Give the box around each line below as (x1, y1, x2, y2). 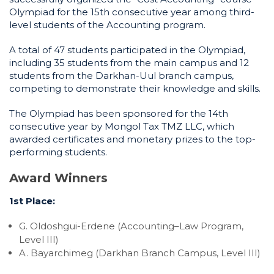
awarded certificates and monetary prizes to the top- (9, 133, 256, 145)
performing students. (9, 146, 107, 158)
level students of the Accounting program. (9, 19, 210, 31)
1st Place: (9, 195, 55, 207)
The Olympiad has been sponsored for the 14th (9, 108, 228, 119)
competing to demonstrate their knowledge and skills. (9, 83, 261, 94)
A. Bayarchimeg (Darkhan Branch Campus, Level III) (19, 247, 261, 259)
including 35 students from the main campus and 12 (9, 57, 249, 68)
